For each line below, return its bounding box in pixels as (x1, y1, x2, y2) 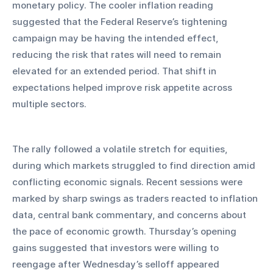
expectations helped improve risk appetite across (12, 82, 235, 94)
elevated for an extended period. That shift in (12, 65, 219, 77)
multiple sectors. (12, 98, 87, 110)
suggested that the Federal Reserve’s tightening (12, 16, 230, 28)
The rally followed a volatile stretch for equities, (12, 143, 230, 155)
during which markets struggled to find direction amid (12, 160, 258, 172)
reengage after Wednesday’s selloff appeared (12, 258, 222, 271)
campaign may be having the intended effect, (12, 32, 221, 44)
